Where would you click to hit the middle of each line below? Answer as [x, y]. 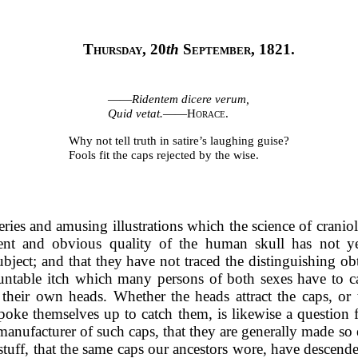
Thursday [113, 50]
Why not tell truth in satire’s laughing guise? [179, 140]
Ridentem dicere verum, [191, 99]
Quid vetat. [136, 113]
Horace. [208, 113]
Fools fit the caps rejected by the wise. [163, 154]
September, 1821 [237, 50]
